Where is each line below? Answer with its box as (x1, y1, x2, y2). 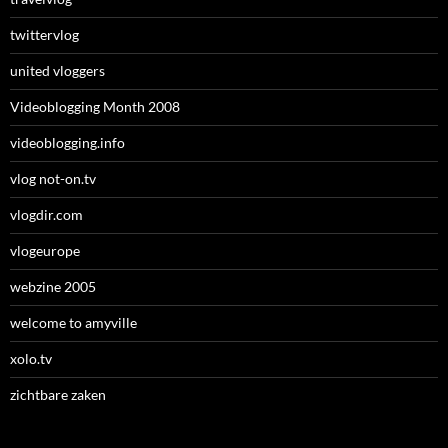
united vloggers (10, 62, 105, 80)
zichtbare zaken (10, 386, 106, 404)
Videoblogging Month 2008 (10, 98, 180, 116)
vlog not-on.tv (10, 170, 96, 188)
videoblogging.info (10, 134, 125, 152)
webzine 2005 (10, 278, 96, 296)
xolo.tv (10, 350, 52, 368)
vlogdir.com (10, 206, 83, 224)
